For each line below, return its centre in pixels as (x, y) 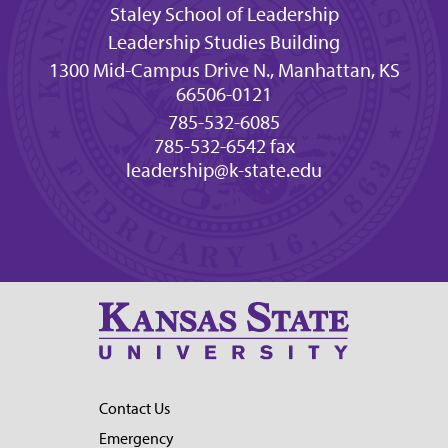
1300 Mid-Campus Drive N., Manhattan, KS (224, 70)
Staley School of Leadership (224, 14)
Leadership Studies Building (224, 42)
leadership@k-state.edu (224, 170)
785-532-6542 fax (224, 146)
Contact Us (134, 409)
